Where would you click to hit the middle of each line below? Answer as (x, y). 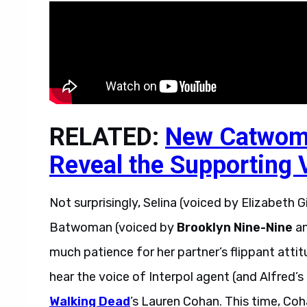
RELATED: (107, 137)
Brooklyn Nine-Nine (235, 228)
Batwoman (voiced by (113, 228)
